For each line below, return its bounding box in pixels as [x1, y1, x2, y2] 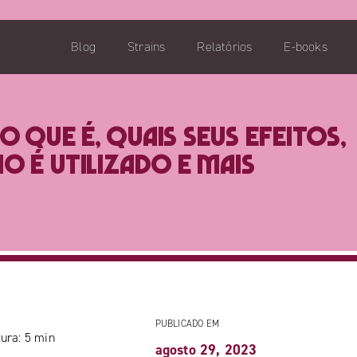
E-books [284, 38, 328, 54]
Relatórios [197, 38, 253, 54]
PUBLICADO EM [155, 317, 219, 329]
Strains [127, 38, 166, 54]
